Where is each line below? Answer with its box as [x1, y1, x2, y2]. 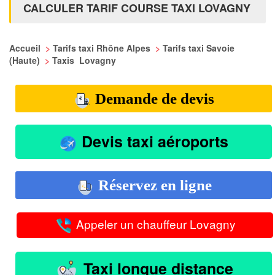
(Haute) [9, 54, 42, 66]
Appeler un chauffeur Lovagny [72, 215, 236, 232]
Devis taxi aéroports [77, 130, 228, 153]
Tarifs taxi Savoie [163, 42, 234, 54]
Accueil [9, 42, 43, 54]
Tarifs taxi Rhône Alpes [53, 42, 153, 54]
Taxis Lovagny [52, 54, 116, 66]
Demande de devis [91, 90, 214, 107]
